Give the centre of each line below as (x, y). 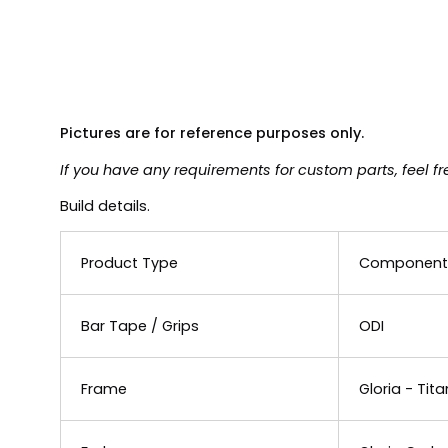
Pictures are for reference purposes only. (212, 133)
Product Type (129, 263)
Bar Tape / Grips (140, 326)
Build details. (105, 206)
